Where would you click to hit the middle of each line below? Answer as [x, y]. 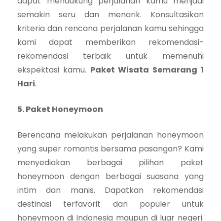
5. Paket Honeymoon [60, 109]
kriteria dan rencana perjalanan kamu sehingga [110, 28]
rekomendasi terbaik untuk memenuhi [110, 56]
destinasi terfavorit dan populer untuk [110, 204]
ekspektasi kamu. [54, 70]
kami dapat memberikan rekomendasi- [110, 42]
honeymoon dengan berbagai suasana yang [110, 176]
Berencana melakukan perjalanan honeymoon [110, 135]
